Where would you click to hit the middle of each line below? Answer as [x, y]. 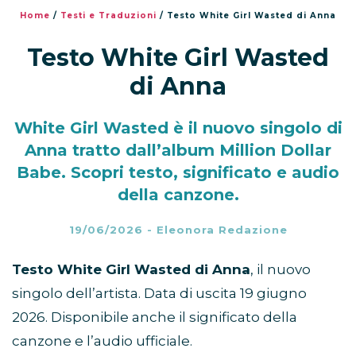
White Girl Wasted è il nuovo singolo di [178, 128]
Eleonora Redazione [222, 229]
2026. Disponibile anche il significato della [155, 317]
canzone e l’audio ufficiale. [102, 341]
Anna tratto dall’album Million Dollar [178, 150]
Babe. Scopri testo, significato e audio [178, 172]
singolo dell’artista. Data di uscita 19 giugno [159, 293]
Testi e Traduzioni [108, 15]
